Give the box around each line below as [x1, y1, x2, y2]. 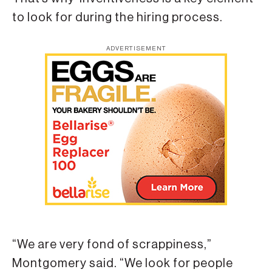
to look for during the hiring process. [12, 11, 223, 24]
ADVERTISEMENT [106, 46, 166, 52]
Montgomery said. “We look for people [12, 257, 233, 270]
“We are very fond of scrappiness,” [12, 239, 212, 251]
